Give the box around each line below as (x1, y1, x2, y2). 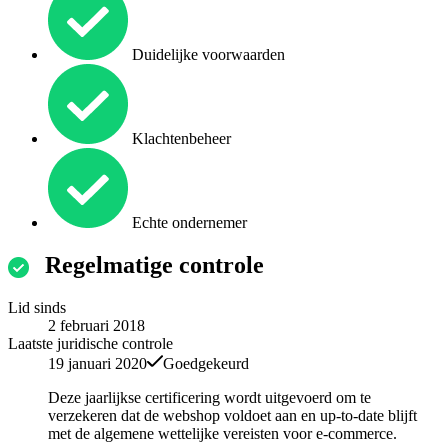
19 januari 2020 (48, 355, 147, 373)
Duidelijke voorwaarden (128, 46, 285, 64)
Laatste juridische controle (8, 335, 173, 353)
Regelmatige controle (45, 252, 264, 279)
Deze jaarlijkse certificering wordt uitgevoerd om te (48, 389, 371, 407)
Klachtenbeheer (128, 130, 231, 148)
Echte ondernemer (128, 214, 247, 232)
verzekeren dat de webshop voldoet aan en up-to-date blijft (48, 407, 417, 425)
